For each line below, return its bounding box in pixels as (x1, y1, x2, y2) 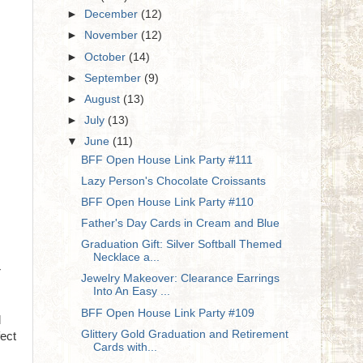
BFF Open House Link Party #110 (80, 196, 254, 208)
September (84, 71, 145, 84)
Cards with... (92, 340, 157, 353)
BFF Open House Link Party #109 (80, 306, 254, 319)
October (84, 50, 130, 63)
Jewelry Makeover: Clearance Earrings (80, 272, 280, 285)
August (84, 92, 124, 105)
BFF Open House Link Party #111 (80, 153, 253, 166)
